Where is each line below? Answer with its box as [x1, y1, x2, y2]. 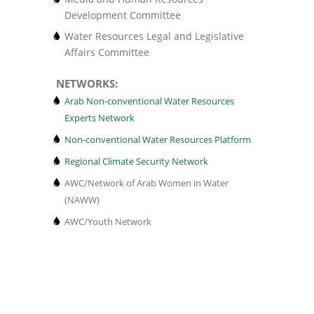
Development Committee [64, 8, 181, 22]
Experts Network [64, 111, 135, 125]
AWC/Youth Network [64, 215, 151, 228]
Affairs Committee [64, 46, 149, 60]
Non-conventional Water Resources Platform [64, 133, 251, 146]
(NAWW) [64, 193, 100, 207]
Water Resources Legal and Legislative [64, 29, 244, 43]
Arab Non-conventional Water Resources [64, 95, 234, 108]
